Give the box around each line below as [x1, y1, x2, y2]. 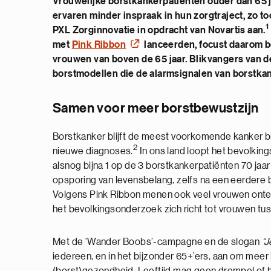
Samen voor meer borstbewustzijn [53, 102, 259, 115]
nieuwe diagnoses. [53, 146, 133, 156]
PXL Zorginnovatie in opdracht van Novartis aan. [53, 25, 266, 35]
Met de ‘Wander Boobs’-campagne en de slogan [53, 237, 260, 247]
